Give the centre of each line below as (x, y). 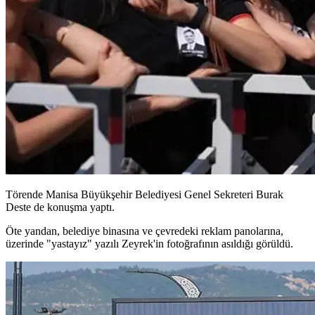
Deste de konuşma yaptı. (60, 207)
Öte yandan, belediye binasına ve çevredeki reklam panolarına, (144, 231)
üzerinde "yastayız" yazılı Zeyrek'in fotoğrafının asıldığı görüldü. (149, 243)
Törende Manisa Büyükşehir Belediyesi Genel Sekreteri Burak (144, 194)
